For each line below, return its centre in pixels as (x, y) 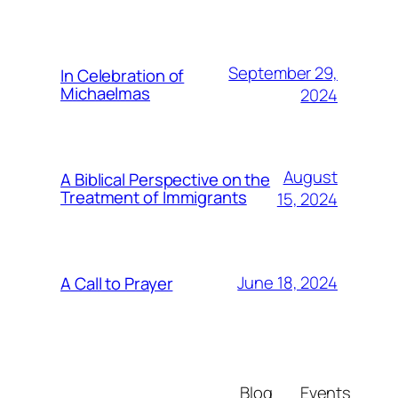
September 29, (283, 72)
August (310, 176)
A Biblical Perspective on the (166, 179)
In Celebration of (123, 75)
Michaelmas (106, 93)
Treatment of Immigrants (154, 197)
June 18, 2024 (287, 283)
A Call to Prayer (117, 283)
